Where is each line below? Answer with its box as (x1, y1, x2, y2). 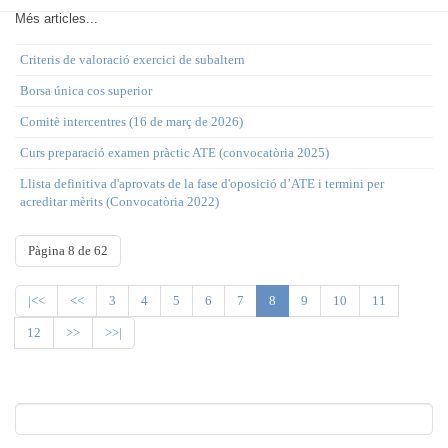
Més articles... (15, 11, 98, 26)
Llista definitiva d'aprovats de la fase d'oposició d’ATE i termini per (20, 176, 384, 191)
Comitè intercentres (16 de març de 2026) (20, 114, 243, 129)
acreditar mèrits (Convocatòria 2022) (20, 194, 219, 209)
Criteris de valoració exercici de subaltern (20, 52, 245, 67)
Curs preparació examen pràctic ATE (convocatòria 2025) (20, 145, 329, 160)
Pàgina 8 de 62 (28, 243, 108, 258)
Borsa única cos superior (20, 83, 152, 98)
